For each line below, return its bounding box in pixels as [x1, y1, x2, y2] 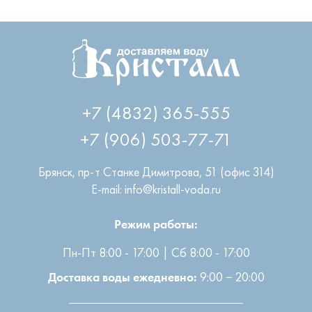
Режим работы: [114, 217, 198, 232]
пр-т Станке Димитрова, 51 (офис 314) [77, 164, 274, 173]
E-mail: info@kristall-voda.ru [91, 181, 221, 190]
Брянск [38, 164, 72, 173]
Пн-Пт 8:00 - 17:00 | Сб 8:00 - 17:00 [62, 244, 250, 253]
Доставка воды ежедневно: [47, 270, 197, 285]
